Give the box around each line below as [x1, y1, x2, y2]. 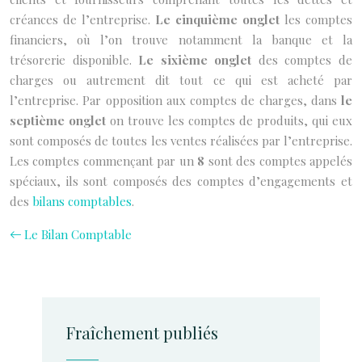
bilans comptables [32, 193, 132, 209]
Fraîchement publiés [66, 322, 218, 343]
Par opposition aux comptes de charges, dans [78, 92, 341, 108]
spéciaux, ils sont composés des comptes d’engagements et [10, 173, 352, 189]
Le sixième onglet [138, 52, 252, 68]
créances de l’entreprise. [10, 11, 150, 27]
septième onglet [10, 112, 106, 128]
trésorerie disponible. [10, 52, 132, 68]
